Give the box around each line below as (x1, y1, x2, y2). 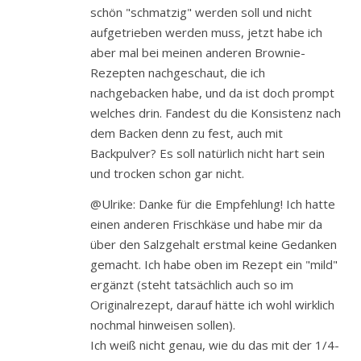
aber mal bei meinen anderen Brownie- (90, 44, 305, 61)
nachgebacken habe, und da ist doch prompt (90, 85, 334, 102)
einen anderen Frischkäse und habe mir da (90, 216, 322, 233)
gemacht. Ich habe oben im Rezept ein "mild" (90, 256, 338, 273)
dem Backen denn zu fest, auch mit (90, 125, 283, 142)
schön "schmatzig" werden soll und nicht (90, 4, 312, 21)
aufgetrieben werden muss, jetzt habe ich (90, 24, 322, 41)
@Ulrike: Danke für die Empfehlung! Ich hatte (90, 196, 335, 213)
